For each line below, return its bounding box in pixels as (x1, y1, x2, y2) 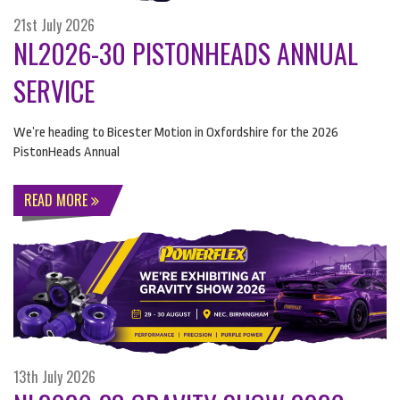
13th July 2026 (13, 365, 96, 387)
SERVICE (13, 70, 95, 111)
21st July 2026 (13, 13, 95, 36)
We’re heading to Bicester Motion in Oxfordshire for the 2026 (13, 124, 338, 140)
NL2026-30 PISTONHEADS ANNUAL (13, 32, 358, 73)
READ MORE (24, 188, 91, 211)
